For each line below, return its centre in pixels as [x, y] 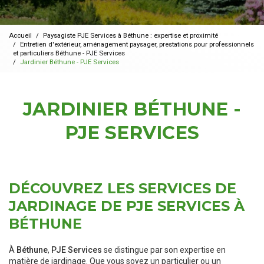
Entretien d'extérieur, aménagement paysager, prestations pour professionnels [137, 44]
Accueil [20, 35]
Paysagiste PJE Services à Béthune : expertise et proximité [131, 35]
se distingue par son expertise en [164, 250]
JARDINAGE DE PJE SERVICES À [127, 206]
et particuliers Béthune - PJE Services [69, 53]
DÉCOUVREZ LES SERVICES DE [123, 189]
